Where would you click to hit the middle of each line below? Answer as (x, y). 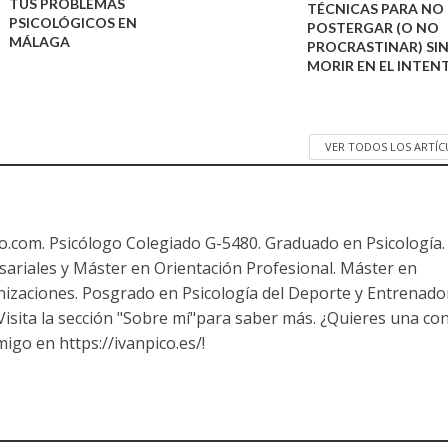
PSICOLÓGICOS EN (73, 23)
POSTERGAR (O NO (372, 28)
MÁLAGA (40, 42)
